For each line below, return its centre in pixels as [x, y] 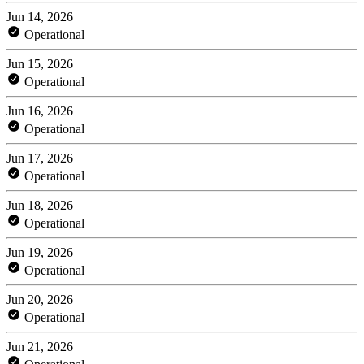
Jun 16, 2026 [40, 110]
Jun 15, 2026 [40, 63]
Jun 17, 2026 [40, 158]
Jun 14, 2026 [40, 16]
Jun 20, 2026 [40, 299]
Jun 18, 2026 [40, 205]
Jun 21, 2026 [40, 346]
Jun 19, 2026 [40, 252]
